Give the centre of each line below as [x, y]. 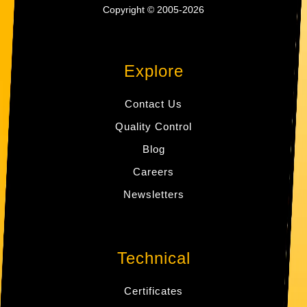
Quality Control [153, 127]
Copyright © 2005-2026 [153, 10]
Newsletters [153, 195]
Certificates [153, 291]
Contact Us [153, 104]
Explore [153, 71]
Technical [153, 258]
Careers [153, 172]
